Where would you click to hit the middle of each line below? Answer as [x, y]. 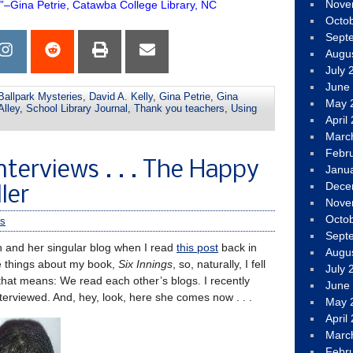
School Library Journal [77, 108]
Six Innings [145, 264]
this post [197, 247]
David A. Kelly [121, 96]
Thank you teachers [179, 108]
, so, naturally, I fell [219, 264]
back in [238, 247]
